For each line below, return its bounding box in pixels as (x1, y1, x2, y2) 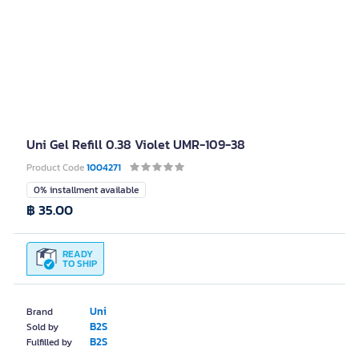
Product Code (26, 160, 87, 175)
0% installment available (34, 183, 139, 197)
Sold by (26, 320, 58, 334)
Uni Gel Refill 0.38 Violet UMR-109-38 (26, 135, 245, 154)
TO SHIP (63, 256, 97, 271)
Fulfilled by (26, 335, 72, 349)
